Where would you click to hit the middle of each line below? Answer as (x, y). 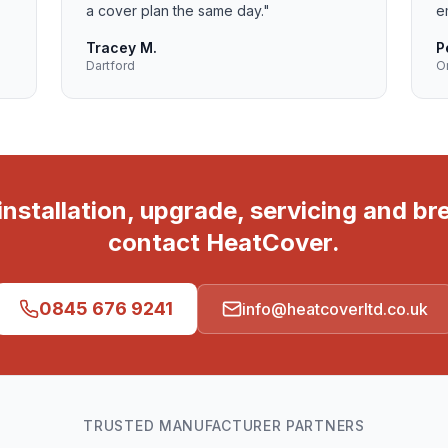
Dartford (111, 65)
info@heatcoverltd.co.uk (335, 309)
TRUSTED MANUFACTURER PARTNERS (224, 425)
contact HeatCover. (224, 242)
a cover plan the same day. (175, 10)
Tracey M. (122, 47)
